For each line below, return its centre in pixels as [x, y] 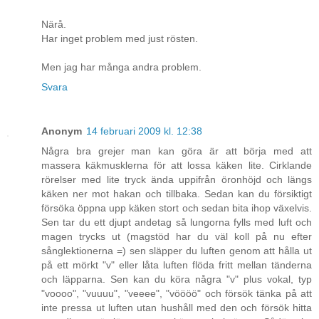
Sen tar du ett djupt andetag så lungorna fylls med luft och [177, 223]
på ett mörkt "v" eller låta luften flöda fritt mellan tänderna [177, 265]
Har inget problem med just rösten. [120, 39]
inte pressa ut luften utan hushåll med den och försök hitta [177, 308]
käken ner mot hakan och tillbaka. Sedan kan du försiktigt [177, 194]
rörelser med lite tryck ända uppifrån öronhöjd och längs [177, 180]
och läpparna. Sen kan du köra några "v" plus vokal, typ [177, 279]
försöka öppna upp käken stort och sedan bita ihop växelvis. [177, 208]
